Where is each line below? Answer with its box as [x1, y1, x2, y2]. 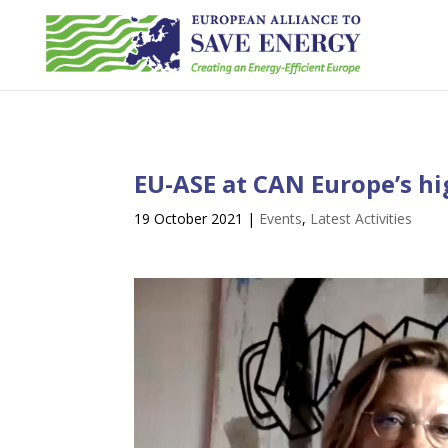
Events [259, 208, 303, 228]
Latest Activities [310, 208, 413, 228]
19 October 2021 [134, 208, 244, 228]
